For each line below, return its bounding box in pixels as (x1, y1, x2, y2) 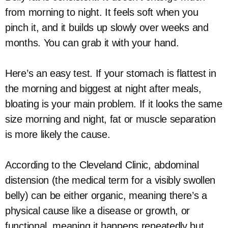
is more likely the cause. (5, 129, 110, 140)
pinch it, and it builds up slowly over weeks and (5, 22, 209, 33)
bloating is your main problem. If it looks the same (5, 98, 222, 109)
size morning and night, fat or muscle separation (5, 113, 216, 125)
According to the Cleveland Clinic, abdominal (5, 159, 199, 170)
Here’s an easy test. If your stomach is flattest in (5, 68, 216, 79)
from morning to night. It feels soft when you (5, 7, 198, 18)
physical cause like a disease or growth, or (5, 205, 190, 216)
